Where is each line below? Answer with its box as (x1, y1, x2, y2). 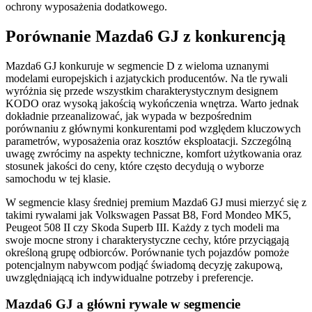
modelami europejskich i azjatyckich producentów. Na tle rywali (6, 72, 288, 84)
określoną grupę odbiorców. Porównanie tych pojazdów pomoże (6, 246, 289, 258)
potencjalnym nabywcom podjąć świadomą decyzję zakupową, (6, 258, 283, 271)
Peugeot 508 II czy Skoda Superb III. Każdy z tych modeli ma (6, 221, 279, 233)
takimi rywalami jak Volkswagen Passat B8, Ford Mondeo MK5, (6, 208, 291, 221)
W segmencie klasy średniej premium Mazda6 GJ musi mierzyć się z (6, 196, 306, 208)
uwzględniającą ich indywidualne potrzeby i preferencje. (6, 271, 253, 283)
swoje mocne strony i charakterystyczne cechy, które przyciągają (6, 233, 289, 246)
